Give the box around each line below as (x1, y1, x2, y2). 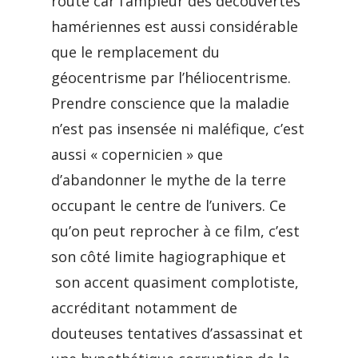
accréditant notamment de (51, 298, 237, 317)
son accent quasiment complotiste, (51, 272, 299, 292)
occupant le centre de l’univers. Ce (51, 196, 286, 215)
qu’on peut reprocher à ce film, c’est (51, 221, 300, 241)
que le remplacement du (51, 42, 220, 62)
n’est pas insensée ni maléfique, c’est (51, 119, 304, 138)
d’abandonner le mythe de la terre (51, 170, 286, 189)
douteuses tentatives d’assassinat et (51, 324, 303, 343)
